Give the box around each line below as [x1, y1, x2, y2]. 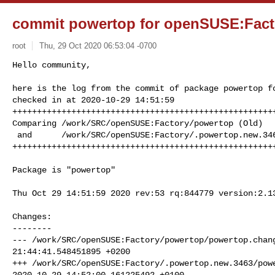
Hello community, [12, 60, 91, 70]
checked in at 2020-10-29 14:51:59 [12, 95, 174, 105]
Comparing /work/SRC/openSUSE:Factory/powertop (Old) [12, 118, 263, 128]
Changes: [12, 211, 52, 222]
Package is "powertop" [12, 165, 115, 175]
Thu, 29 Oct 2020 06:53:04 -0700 [39, 41, 157, 50]
